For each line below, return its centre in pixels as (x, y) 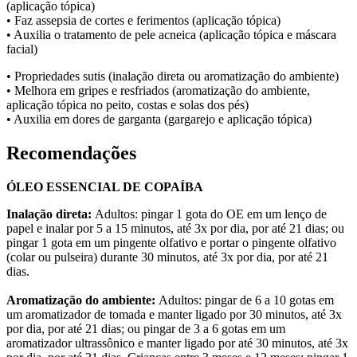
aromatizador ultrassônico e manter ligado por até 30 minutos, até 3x (177, 343)
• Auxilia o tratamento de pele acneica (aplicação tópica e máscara (171, 35)
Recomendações (71, 153)
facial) (22, 49)
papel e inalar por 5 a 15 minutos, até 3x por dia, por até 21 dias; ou (175, 228)
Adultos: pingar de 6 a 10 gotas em (246, 300)
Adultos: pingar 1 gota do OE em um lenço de (211, 214)
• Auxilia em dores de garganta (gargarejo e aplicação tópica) (159, 120)
